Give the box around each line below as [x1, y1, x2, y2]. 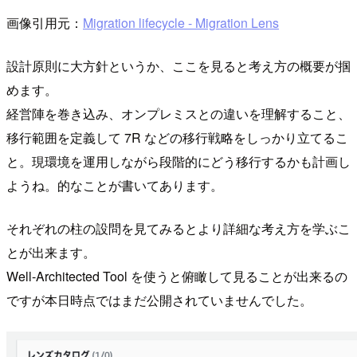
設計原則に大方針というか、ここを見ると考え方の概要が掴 [6, 57, 351, 76]
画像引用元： [6, 14, 83, 33]
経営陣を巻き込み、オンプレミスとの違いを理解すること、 [6, 104, 351, 124]
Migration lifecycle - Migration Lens [83, 14, 279, 33]
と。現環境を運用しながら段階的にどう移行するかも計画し [6, 152, 351, 171]
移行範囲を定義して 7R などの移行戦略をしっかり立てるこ [6, 128, 348, 147]
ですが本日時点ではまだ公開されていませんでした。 [6, 291, 312, 310]
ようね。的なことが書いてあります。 [6, 176, 223, 195]
